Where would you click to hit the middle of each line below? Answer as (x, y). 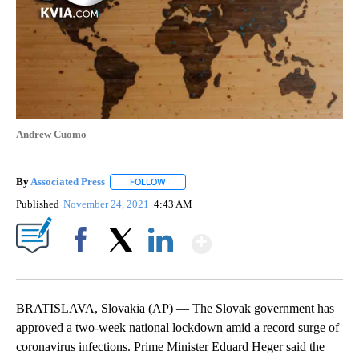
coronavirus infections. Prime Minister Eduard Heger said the (170, 347)
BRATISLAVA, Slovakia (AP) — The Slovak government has (175, 309)
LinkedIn (161, 268)
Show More (274, 237)
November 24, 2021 (108, 204)
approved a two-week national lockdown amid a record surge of (177, 328)
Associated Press (68, 181)
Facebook (84, 268)
